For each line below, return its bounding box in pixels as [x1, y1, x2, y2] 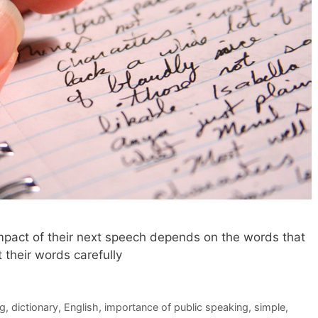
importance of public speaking [104, 301, 248, 314]
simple [253, 301, 285, 314]
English [63, 301, 99, 314]
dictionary [11, 301, 58, 314]
